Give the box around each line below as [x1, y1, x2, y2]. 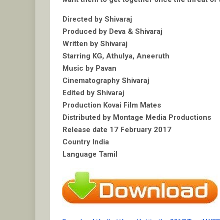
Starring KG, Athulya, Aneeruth [62, 52, 169, 61]
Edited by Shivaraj [62, 88, 124, 98]
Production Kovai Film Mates [62, 101, 161, 110]
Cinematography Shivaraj [62, 76, 149, 85]
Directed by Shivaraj [62, 15, 132, 24]
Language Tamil [62, 150, 117, 159]
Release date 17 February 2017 [62, 125, 171, 135]
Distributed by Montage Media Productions [62, 113, 211, 122]
